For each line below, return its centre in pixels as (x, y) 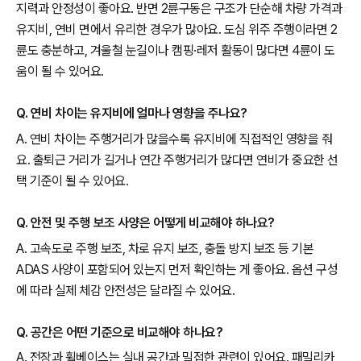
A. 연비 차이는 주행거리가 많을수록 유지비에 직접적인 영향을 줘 (174, 139)
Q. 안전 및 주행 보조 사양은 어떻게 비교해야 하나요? (145, 223)
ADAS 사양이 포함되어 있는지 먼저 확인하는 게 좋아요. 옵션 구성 (177, 269)
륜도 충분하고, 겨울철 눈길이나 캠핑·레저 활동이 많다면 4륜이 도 (176, 51)
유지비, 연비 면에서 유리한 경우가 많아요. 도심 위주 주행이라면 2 (176, 30)
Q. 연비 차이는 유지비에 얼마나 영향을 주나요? (132, 114)
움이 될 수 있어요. (60, 72)
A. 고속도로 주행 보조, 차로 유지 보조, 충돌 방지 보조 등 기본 (165, 248)
